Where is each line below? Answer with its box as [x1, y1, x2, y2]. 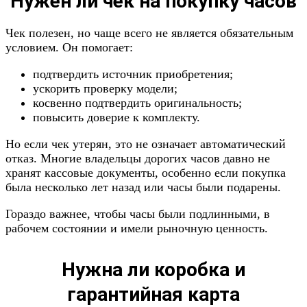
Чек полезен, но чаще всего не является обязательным [5, 26, 293, 40]
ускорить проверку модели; [33, 82, 177, 95]
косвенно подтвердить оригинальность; [33, 96, 242, 110]
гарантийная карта [67, 283, 240, 306]
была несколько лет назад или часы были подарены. [5, 180, 281, 194]
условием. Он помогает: [5, 40, 133, 54]
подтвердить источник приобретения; [33, 67, 233, 81]
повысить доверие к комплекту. [33, 110, 200, 124]
